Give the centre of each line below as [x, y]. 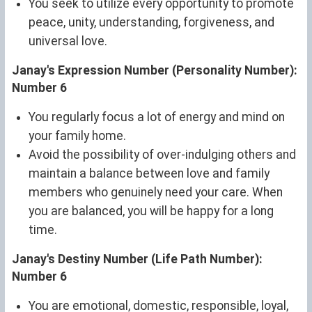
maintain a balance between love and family [149, 173]
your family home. [77, 135]
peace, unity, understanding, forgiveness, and [151, 22]
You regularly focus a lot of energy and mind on [157, 117]
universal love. [68, 41]
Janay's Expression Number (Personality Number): [155, 70]
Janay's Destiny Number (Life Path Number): [137, 259]
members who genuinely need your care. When [156, 192]
